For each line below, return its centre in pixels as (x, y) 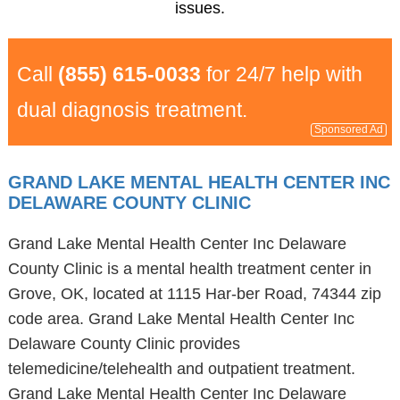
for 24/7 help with (281, 74)
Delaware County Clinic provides (124, 344)
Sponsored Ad (349, 129)
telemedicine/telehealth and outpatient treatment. (181, 369)
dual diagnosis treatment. (132, 110)
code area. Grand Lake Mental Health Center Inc (181, 319)
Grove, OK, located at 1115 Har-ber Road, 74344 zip (194, 294)
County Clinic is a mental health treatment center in (189, 269)
